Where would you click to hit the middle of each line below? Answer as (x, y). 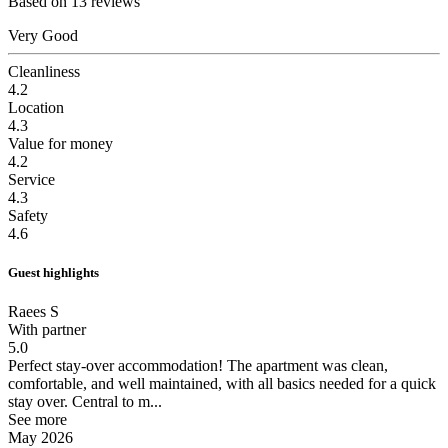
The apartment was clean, (305, 365)
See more (37, 419)
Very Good (43, 35)
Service (31, 179)
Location (36, 107)
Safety (28, 215)
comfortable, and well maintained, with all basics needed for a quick (222, 383)
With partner (47, 329)
